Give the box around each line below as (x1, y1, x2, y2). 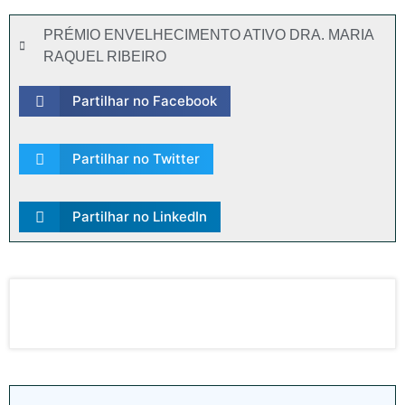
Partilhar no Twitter (71, 150, 200, 167)
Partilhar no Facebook (71, 92, 217, 109)
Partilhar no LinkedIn (71, 208, 207, 225)
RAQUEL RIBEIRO (43, 49, 166, 64)
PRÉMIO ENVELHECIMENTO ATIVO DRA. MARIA (43, 27, 373, 42)
